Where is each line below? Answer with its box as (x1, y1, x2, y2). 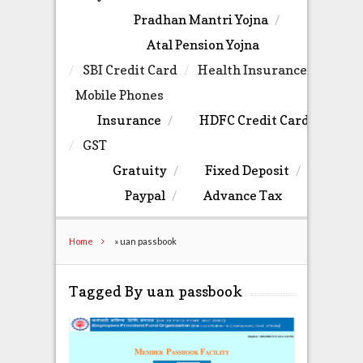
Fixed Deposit (204, 162, 289, 179)
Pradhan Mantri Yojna (133, 11, 268, 28)
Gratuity (112, 162, 167, 179)
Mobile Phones (75, 87, 164, 104)
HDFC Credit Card (199, 112, 310, 129)
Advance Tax (203, 187, 282, 204)
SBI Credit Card (82, 62, 177, 79)
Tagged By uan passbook (68, 282, 242, 300)
